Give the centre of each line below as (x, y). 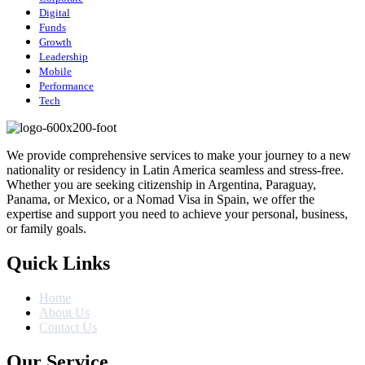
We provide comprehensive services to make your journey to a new (179, 156)
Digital (55, 13)
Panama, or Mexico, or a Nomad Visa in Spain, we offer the (161, 200)
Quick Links (58, 263)
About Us (64, 312)
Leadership (64, 57)
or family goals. (46, 229)
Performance (66, 86)
